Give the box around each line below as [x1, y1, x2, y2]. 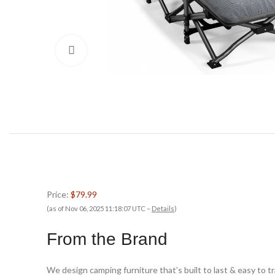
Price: [47, 188, 71, 199]
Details [152, 204, 174, 212]
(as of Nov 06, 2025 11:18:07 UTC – [47, 204, 152, 212]
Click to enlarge [87, 45, 145, 55]
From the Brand [47, 229, 168, 249]
